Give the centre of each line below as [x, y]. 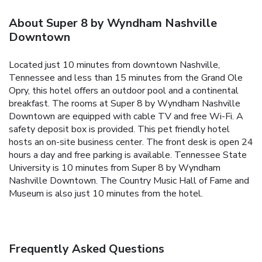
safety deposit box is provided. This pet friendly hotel [119, 129]
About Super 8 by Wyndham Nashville [113, 23]
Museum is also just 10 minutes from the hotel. [106, 193]
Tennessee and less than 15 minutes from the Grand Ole [126, 77]
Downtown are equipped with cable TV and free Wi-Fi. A [126, 116]
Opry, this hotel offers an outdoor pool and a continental [124, 90]
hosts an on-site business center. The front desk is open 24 [131, 142]
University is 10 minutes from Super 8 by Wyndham [115, 168]
